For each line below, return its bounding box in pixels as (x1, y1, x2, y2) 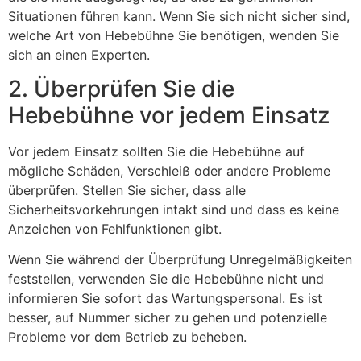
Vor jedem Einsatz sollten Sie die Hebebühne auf (8, 143, 305, 160)
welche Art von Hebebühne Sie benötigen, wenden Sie (8, 27, 339, 44)
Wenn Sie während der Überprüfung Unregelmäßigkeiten (8, 251, 352, 268)
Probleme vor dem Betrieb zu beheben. (8, 329, 247, 346)
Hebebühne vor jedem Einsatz (8, 102, 330, 130)
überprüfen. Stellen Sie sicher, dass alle (8, 182, 246, 199)
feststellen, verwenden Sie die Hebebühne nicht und (8, 271, 324, 288)
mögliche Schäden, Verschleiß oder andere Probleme (8, 163, 330, 180)
